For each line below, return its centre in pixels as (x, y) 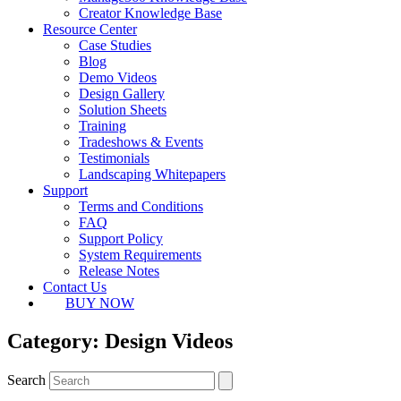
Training (102, 126)
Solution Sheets (123, 110)
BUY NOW (100, 303)
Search (26, 380)
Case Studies (115, 45)
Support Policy (121, 239)
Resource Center (90, 29)
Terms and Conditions (141, 206)
